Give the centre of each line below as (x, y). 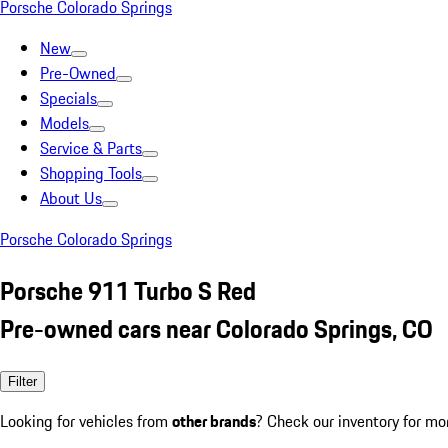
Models (64, 123)
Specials (68, 98)
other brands (214, 420)
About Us (71, 198)
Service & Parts (91, 148)
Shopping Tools (91, 173)
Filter (22, 381)
